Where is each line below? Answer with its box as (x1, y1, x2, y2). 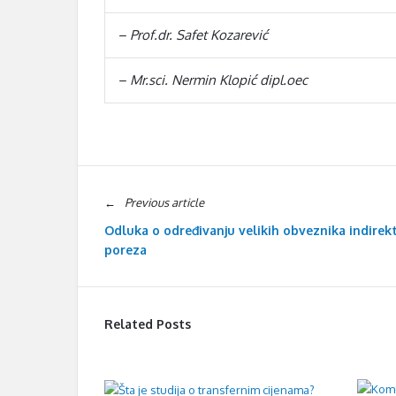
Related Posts (104, 316, 191, 331)
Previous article (125, 194, 204, 209)
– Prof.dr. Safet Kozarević (114, 26, 268, 43)
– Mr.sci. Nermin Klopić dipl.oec (114, 71, 308, 88)
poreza (104, 241, 147, 257)
